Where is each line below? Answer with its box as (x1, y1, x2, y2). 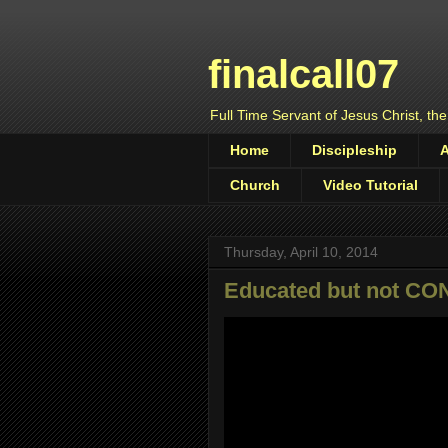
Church (230, 177, 280, 194)
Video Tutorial (323, 177, 418, 194)
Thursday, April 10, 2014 (224, 243, 378, 260)
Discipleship (312, 142, 397, 159)
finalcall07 (208, 52, 399, 96)
